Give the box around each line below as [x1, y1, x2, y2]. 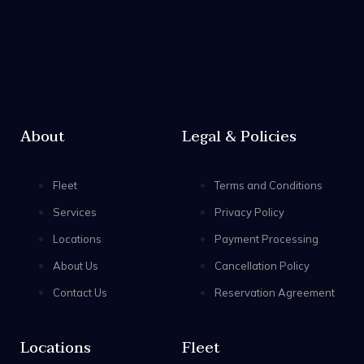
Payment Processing [214, 232, 318, 245]
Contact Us [53, 285, 107, 299]
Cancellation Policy [214, 258, 310, 272]
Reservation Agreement [214, 285, 335, 299]
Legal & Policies [182, 123, 297, 149]
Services [53, 205, 97, 219]
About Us [53, 258, 98, 272]
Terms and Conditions [214, 178, 323, 192]
